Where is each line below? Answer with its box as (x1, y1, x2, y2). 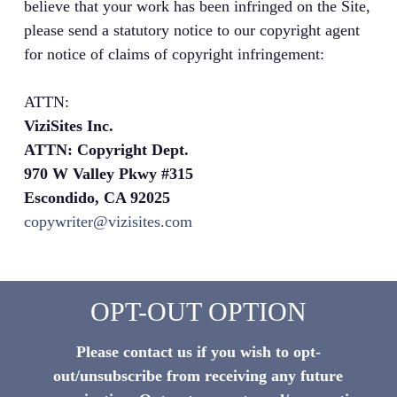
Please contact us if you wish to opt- (75, 343, 321, 362)
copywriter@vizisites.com (23, 213, 192, 231)
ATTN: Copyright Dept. (23, 141, 189, 160)
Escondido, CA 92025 (23, 189, 170, 207)
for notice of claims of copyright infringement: (23, 45, 324, 64)
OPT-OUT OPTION (90, 297, 307, 327)
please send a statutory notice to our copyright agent (23, 21, 360, 40)
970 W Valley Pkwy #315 (23, 165, 193, 183)
